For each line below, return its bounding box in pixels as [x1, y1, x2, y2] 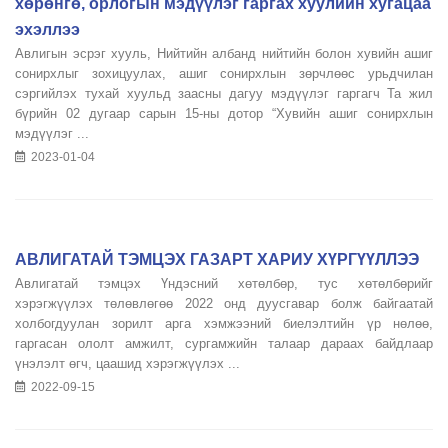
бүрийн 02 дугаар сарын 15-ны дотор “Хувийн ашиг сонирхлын [15, 106, 433, 121]
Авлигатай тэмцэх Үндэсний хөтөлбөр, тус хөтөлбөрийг [15, 276, 433, 291]
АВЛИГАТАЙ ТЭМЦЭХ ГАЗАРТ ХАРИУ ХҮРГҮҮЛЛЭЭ [15, 251, 419, 268]
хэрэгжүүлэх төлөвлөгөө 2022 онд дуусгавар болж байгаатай [15, 296, 433, 311]
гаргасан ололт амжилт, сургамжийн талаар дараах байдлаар [15, 336, 433, 351]
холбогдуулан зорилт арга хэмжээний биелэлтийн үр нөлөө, [15, 316, 433, 331]
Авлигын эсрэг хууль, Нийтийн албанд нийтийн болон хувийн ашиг [15, 46, 433, 61]
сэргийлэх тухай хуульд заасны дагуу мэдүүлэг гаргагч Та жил [15, 86, 433, 101]
